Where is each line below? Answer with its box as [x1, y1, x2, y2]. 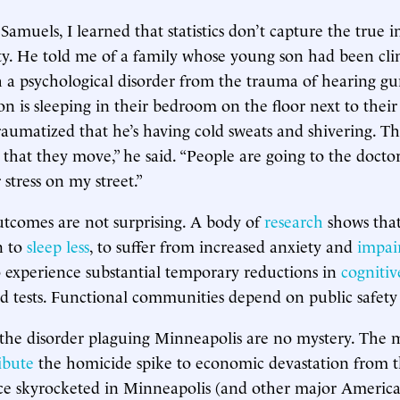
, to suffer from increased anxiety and [89, 234, 357, 256]
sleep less [27, 234, 89, 256]
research [264, 209, 323, 231]
